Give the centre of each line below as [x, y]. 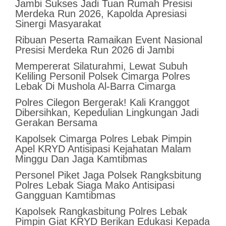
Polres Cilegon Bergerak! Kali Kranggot [102, 102]
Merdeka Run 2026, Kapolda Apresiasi [101, 13]
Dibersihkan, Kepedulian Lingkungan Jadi [107, 112]
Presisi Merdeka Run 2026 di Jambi [94, 50]
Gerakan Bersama [56, 122]
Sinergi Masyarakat [58, 23]
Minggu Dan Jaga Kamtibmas [81, 159]
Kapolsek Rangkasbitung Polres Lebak [101, 211]
